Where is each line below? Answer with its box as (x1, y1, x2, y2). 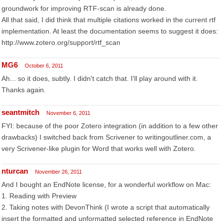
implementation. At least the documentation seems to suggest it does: (1, 27, 218, 35)
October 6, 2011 (25, 63, 63, 69)
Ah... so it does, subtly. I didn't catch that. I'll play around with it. (1, 74, 198, 82)
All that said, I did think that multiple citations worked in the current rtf (1, 16, 216, 24)
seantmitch (1, 108, 39, 116)
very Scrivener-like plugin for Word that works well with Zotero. (1, 145, 196, 152)
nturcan (1, 167, 28, 175)
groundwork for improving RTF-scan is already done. (1, 4, 166, 12)
